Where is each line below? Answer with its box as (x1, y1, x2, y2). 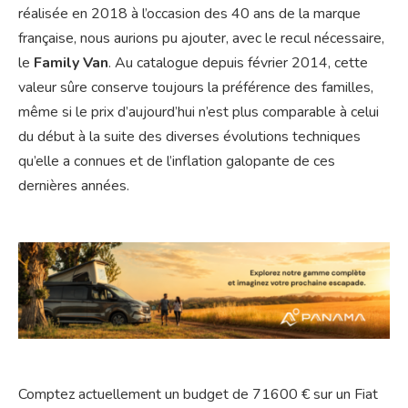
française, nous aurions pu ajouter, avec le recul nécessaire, (18, 28, 384, 49)
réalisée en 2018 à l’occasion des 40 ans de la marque (18, 4, 361, 25)
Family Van (34, 53, 108, 74)
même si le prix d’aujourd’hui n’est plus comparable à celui (18, 102, 379, 123)
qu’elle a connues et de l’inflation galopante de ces (18, 151, 335, 172)
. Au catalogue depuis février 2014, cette (108, 53, 368, 74)
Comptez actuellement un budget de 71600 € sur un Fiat (18, 383, 378, 404)
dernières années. (18, 176, 129, 197)
